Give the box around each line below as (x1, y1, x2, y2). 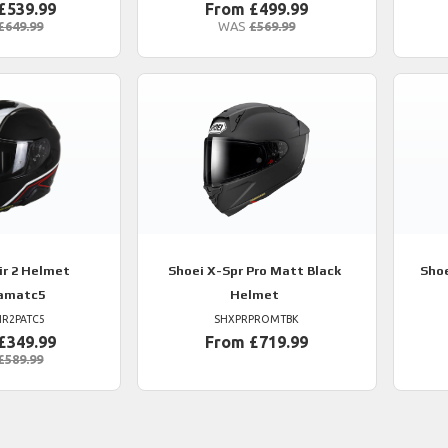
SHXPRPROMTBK (214, 313, 300, 325)
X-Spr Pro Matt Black (203, 263, 341, 278)
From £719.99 (205, 333, 309, 351)
